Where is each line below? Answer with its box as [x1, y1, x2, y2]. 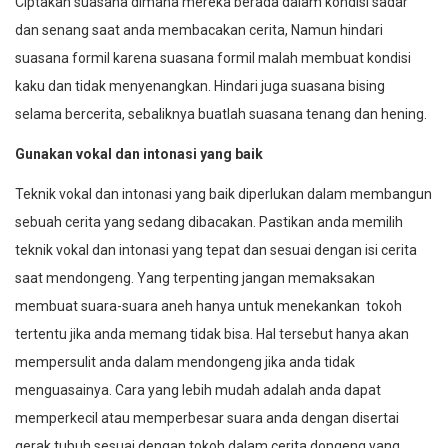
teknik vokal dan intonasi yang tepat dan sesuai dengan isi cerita [15, 241, 417, 258]
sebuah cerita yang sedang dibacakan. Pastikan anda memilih [15, 213, 403, 230]
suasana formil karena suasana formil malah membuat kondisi [15, 49, 411, 66]
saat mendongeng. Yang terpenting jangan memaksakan [15, 269, 375, 286]
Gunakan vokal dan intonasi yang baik [15, 145, 263, 162]
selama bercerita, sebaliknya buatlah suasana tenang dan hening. [15, 105, 427, 122]
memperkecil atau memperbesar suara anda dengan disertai [15, 409, 399, 426]
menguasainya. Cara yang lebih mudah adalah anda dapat [15, 381, 381, 398]
